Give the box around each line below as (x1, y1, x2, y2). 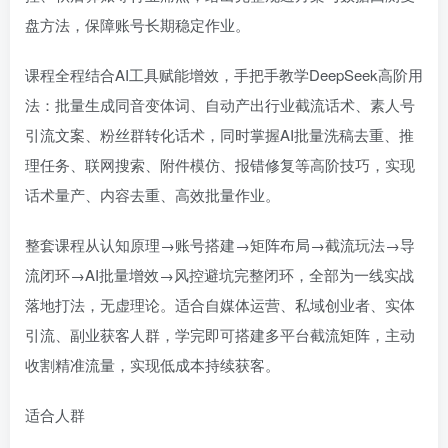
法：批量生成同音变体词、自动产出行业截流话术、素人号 (25, 94, 415, 115)
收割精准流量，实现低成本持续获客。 (25, 354, 280, 375)
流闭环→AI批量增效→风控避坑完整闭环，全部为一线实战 (25, 264, 414, 285)
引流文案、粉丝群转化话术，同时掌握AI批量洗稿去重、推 (25, 124, 414, 145)
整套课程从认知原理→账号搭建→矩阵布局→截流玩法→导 (25, 234, 415, 255)
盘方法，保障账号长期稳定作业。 (25, 14, 250, 35)
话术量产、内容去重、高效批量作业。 (25, 184, 280, 205)
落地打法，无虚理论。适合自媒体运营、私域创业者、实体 (25, 294, 415, 315)
